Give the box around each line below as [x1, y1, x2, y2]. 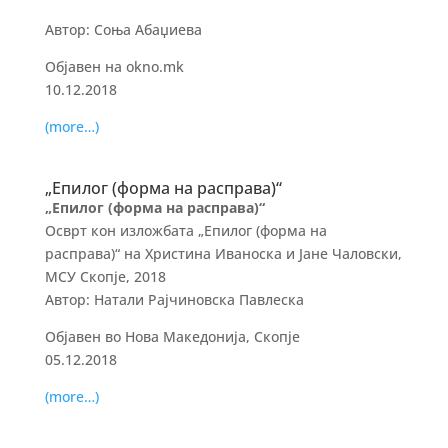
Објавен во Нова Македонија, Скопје [44, 327, 300, 346]
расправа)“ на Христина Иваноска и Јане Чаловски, [44, 244, 402, 263]
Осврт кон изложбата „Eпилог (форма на [44, 221, 327, 240]
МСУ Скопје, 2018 [44, 267, 166, 286]
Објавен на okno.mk [44, 57, 184, 76]
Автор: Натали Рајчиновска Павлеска [44, 290, 304, 309]
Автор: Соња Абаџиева [44, 20, 202, 39]
